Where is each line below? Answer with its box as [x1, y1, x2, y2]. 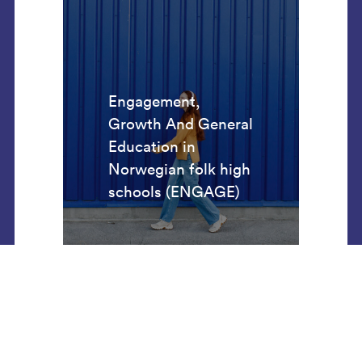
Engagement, [108, 91, 201, 112]
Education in [108, 137, 196, 157]
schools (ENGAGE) [108, 182, 241, 202]
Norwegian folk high [108, 159, 251, 179]
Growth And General [108, 114, 254, 134]
